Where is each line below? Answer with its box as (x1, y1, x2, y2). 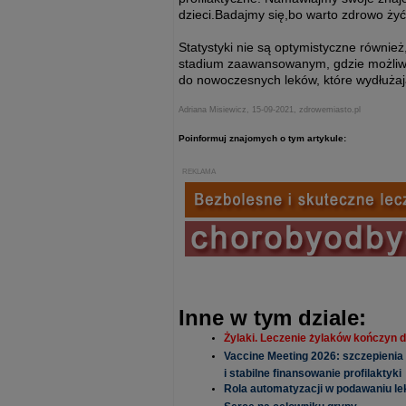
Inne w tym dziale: (179, 305, 366, 330)
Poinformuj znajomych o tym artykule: (179, 133, 346, 143)
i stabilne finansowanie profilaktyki (224, 367, 401, 377)
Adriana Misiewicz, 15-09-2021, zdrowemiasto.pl (179, 105, 361, 114)
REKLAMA (182, 167, 216, 176)
